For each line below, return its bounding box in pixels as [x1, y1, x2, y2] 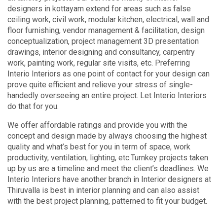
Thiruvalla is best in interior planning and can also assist [7, 185, 199, 195]
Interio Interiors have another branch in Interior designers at [7, 174, 211, 184]
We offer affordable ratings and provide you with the [7, 120, 187, 130]
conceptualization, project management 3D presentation [7, 36, 199, 46]
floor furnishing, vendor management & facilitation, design [7, 25, 205, 35]
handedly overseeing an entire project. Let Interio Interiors [7, 90, 207, 100]
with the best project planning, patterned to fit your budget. [7, 196, 207, 206]
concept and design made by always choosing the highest [7, 131, 207, 141]
